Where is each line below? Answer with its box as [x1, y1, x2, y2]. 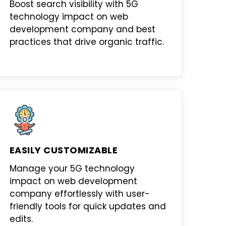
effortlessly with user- [51, 188, 150, 200]
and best [113, 23, 155, 35]
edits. [9, 213, 33, 225]
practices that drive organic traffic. [9, 36, 164, 48]
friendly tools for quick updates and [9, 200, 166, 212]
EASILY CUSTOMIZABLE [9, 144, 118, 156]
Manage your [9, 162, 70, 175]
